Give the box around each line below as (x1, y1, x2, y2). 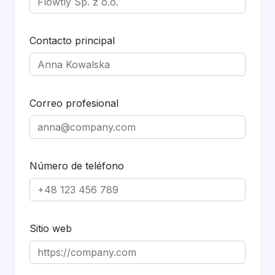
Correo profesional (29, 97, 118, 109)
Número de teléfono (29, 160, 124, 172)
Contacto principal (29, 34, 115, 47)
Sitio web (29, 222, 72, 234)
